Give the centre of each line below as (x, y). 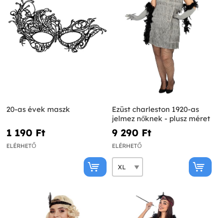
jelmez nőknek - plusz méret (161, 119)
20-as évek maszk (38, 109)
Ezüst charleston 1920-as (155, 109)
